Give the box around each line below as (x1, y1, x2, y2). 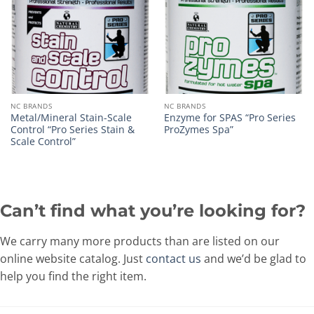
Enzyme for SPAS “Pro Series (163, 111, 296, 125)
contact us (146, 251, 201, 267)
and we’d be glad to (201, 251, 306, 267)
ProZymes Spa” (163, 123, 233, 137)
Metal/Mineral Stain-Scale (10, 111, 132, 125)
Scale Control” (10, 135, 76, 149)
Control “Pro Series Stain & (10, 123, 135, 137)
